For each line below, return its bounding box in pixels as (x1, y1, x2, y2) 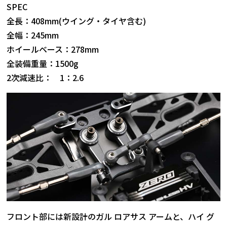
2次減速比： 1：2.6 (7, 71, 84, 84)
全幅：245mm (7, 29, 59, 42)
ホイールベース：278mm (7, 43, 99, 56)
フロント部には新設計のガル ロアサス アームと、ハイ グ (7, 210, 215, 222)
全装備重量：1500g (7, 57, 79, 70)
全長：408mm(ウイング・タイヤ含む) (7, 15, 146, 27)
